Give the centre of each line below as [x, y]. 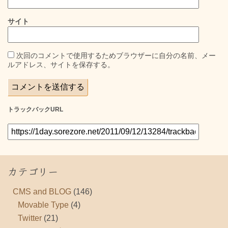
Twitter [30, 218]
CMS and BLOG [42, 191]
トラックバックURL [35, 109]
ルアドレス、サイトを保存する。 [61, 64]
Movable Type [43, 205]
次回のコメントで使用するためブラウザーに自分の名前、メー [116, 55]
